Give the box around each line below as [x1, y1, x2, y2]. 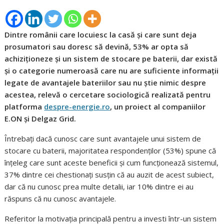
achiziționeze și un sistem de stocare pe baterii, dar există [4, 53, 218, 63]
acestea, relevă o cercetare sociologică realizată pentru [4, 89, 211, 99]
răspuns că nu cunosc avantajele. [4, 193, 116, 203]
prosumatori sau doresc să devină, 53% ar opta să [4, 41, 189, 51]
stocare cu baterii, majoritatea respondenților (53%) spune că [4, 145, 216, 155]
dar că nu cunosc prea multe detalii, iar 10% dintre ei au [4, 181, 194, 191]
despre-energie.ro [44, 101, 110, 111]
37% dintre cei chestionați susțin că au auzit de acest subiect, [4, 169, 214, 179]
